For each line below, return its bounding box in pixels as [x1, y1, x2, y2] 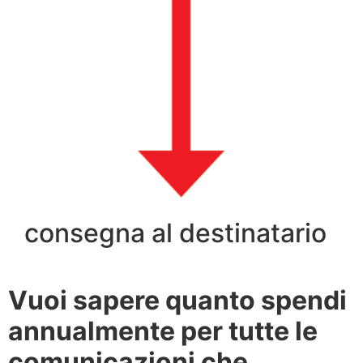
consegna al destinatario [24, 216, 327, 249]
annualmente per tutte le [8, 314, 318, 347]
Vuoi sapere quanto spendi [8, 284, 347, 316]
